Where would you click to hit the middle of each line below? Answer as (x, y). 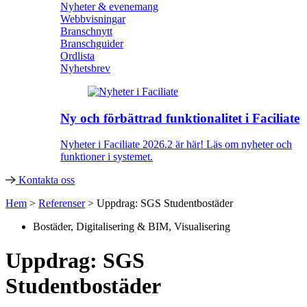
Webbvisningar (93, 19)
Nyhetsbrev (85, 68)
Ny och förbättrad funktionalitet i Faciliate (180, 118)
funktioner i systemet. (107, 157)
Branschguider (92, 43)
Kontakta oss (47, 180)
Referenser (62, 204)
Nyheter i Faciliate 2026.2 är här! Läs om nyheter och (176, 145)
